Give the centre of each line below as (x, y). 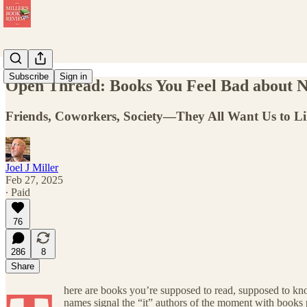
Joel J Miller (32, 167)
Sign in (73, 76)
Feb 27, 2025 (34, 180)
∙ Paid (18, 192)
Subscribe (29, 76)
